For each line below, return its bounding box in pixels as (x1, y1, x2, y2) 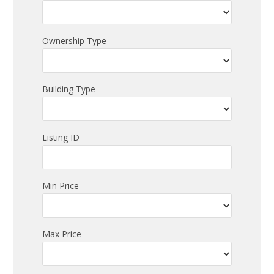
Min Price (42, 179, 80, 191)
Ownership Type (42, 34, 107, 46)
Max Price (42, 228, 82, 240)
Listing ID (42, 131, 80, 143)
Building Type (42, 83, 96, 95)
